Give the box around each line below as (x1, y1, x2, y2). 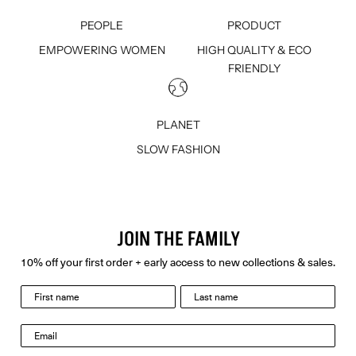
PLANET (156, 118, 200, 133)
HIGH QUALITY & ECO (197, 43, 311, 58)
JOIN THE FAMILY (116, 226, 240, 254)
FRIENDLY (228, 61, 281, 76)
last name (180, 284, 221, 299)
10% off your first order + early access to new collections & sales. (21, 253, 335, 270)
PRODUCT (227, 18, 281, 33)
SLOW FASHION (136, 142, 220, 157)
